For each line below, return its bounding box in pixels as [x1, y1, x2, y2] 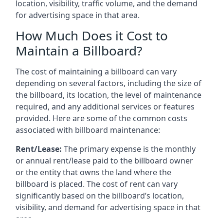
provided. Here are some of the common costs [16, 112, 187, 124]
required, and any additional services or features [16, 101, 195, 112]
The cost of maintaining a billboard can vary [16, 66, 177, 77]
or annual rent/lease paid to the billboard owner [16, 155, 193, 166]
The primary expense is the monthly [62, 143, 196, 154]
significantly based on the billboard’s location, [16, 190, 184, 201]
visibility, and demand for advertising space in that [16, 201, 200, 213]
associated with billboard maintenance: [16, 124, 160, 135]
